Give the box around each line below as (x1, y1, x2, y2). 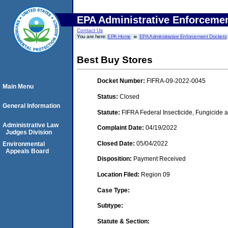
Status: (97, 93, 120, 100)
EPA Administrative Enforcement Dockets (139, 34, 227, 39)
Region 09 (141, 170, 170, 178)
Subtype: (97, 202, 123, 210)
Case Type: (97, 186, 130, 194)
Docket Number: (97, 77, 147, 85)
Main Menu (3, 83, 34, 90)
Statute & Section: (97, 217, 150, 225)
